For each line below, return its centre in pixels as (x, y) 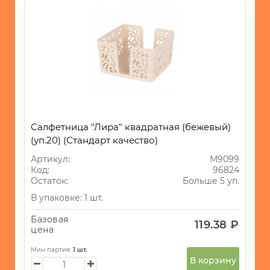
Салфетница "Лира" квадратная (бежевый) (131, 127)
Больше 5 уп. (211, 181)
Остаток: (49, 181)
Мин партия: (52, 250)
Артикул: (50, 159)
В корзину (213, 261)
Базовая (50, 220)
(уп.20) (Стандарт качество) (94, 140)
